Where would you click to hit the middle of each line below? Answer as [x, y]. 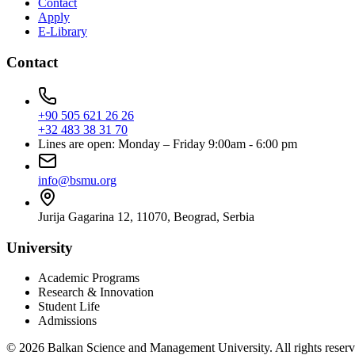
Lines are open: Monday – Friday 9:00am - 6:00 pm [168, 143]
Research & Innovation [96, 292]
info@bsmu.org [77, 180]
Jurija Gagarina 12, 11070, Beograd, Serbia [146, 216]
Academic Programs [89, 278]
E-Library [63, 32]
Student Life [69, 307]
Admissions [67, 321]
